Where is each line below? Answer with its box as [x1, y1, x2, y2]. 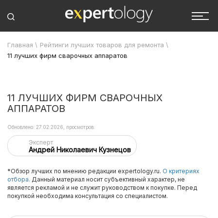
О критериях [163, 167, 200, 175]
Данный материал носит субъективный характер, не [30, 176, 185, 183]
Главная [7, 41, 33, 49]
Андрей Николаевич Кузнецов [29, 145, 131, 154]
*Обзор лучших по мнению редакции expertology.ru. [7, 167, 163, 175]
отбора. [7, 176, 30, 183]
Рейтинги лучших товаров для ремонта [40, 41, 164, 49]
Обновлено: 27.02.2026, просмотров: [7, 124, 95, 130]
